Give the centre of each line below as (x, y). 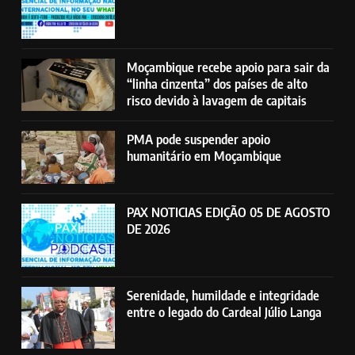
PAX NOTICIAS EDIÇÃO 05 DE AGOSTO (229, 212)
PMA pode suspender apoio (199, 139)
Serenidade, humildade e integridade (223, 295)
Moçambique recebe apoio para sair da (229, 67)
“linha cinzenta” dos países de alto (218, 83)
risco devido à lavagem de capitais (217, 100)
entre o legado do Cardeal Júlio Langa (225, 311)
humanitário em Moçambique (204, 156)
